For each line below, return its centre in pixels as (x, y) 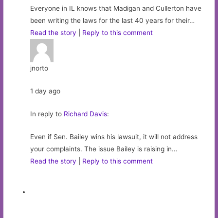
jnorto (39, 68)
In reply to (47, 114)
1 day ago (45, 91)
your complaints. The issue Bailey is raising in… (104, 149)
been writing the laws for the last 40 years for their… (113, 20)
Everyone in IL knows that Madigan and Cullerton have (116, 8)
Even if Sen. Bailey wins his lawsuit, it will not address (114, 136)
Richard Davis (86, 114)
